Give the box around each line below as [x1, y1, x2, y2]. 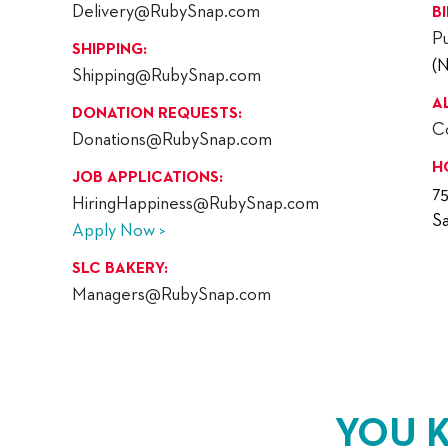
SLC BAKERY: [72, 261, 168, 278]
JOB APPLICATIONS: [72, 170, 223, 187]
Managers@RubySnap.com [72, 286, 271, 305]
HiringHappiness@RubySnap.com [72, 195, 319, 214]
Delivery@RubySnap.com [72, 3, 260, 22]
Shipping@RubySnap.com [72, 67, 261, 86]
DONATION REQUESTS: [72, 106, 242, 123]
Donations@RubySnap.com [72, 131, 272, 150]
